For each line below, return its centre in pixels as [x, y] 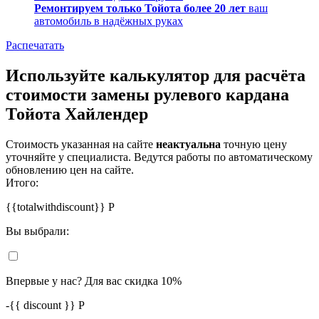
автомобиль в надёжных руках [109, 21]
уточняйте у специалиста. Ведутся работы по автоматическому [159, 157]
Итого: [22, 182]
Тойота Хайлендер [77, 114]
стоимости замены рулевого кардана [147, 94]
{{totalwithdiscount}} [57, 206]
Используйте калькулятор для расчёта [156, 75]
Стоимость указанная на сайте [81, 144]
